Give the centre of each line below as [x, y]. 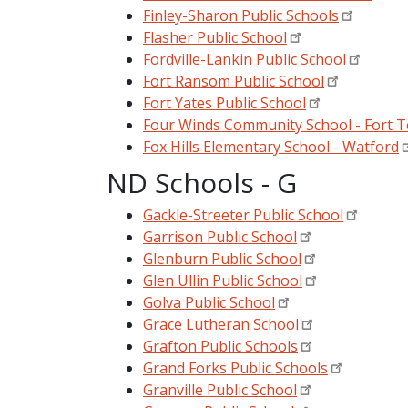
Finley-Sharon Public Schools [241, 15]
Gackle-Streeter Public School [243, 214]
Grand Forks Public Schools [235, 367]
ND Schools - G [202, 182]
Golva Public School [209, 302]
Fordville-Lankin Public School [245, 59]
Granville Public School [220, 389]
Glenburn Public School [222, 258]
